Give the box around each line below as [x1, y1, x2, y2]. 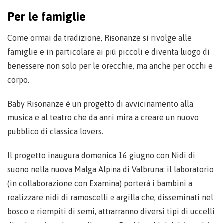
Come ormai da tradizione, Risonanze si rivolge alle [7, 33, 192, 42]
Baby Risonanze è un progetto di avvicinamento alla [7, 99, 193, 108]
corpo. [7, 75, 29, 84]
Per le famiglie [7, 9, 86, 23]
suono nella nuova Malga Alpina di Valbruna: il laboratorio [7, 164, 214, 174]
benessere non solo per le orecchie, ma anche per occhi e [7, 61, 213, 70]
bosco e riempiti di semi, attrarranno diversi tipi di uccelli [7, 206, 215, 216]
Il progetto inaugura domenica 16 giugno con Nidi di [7, 150, 195, 160]
